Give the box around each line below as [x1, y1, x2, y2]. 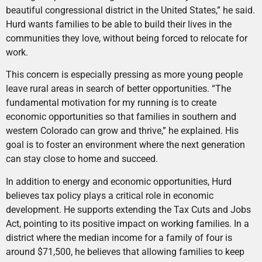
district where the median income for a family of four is [6, 232, 232, 243]
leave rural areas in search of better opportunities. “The [6, 83, 231, 95]
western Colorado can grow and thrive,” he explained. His [6, 125, 239, 137]
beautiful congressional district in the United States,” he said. [6, 4, 255, 16]
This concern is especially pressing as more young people [6, 69, 243, 81]
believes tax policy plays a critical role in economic [6, 189, 213, 201]
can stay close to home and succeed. [6, 153, 160, 165]
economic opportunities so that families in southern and [6, 111, 236, 123]
